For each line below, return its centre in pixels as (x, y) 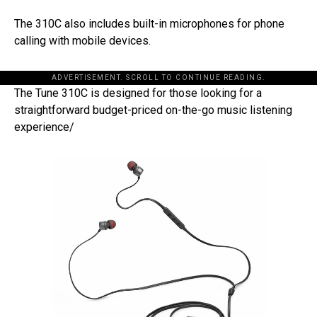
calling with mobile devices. (84, 41)
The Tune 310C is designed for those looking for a (138, 93)
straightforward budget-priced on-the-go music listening (153, 110)
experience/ (46, 127)
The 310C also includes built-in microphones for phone (149, 24)
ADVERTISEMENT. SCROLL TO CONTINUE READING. (158, 78)
